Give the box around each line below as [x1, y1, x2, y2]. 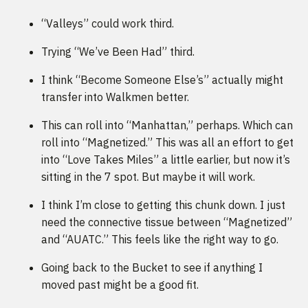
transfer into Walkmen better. [41, 90, 189, 104]
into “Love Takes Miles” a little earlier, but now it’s [41, 153, 290, 167]
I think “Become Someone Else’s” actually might [41, 73, 283, 87]
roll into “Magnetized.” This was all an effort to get [41, 135, 294, 150]
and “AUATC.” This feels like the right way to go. [41, 232, 278, 247]
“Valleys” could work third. [41, 16, 174, 31]
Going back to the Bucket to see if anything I [41, 261, 263, 275]
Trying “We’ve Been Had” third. [41, 45, 195, 59]
